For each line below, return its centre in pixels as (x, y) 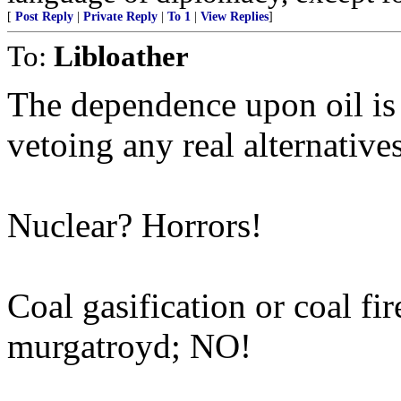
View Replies (235, 17)
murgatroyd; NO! (129, 346)
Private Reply (120, 17)
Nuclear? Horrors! (135, 225)
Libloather (121, 56)
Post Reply (44, 17)
